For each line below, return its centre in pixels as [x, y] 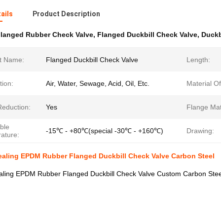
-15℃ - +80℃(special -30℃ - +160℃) [105, 131]
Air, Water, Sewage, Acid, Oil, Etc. [98, 83]
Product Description [66, 14]
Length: [198, 60]
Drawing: [200, 131]
